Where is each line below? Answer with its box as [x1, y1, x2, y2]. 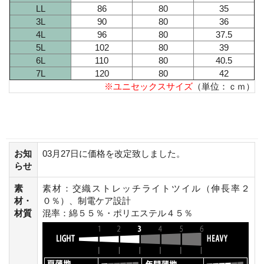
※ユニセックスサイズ [104, 81, 193, 91]
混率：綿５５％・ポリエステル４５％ [42, 207, 193, 218]
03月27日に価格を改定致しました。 [42, 148, 185, 159]
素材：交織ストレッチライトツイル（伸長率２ [42, 183, 250, 193]
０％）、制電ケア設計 [42, 195, 131, 206]
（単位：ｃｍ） [193, 81, 255, 91]
